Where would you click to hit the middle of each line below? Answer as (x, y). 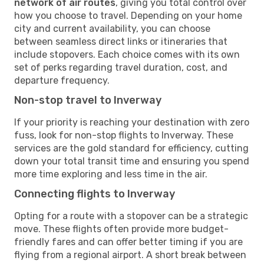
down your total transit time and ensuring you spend (132, 161)
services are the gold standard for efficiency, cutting (131, 148)
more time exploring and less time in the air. (111, 174)
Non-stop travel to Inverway (88, 100)
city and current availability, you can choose (112, 28)
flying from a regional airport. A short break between (130, 255)
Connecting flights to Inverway (95, 194)
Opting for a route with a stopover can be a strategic (131, 216)
